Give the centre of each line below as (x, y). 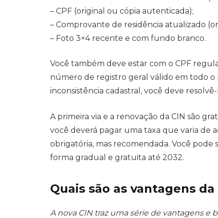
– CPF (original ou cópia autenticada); (122, 11)
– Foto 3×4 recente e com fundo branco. (128, 38)
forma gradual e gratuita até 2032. (117, 157)
